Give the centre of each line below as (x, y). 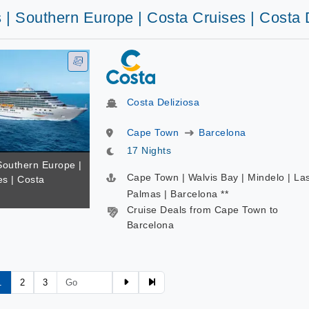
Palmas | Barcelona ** (177, 194)
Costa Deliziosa (163, 102)
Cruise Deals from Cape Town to (202, 210)
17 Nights (149, 150)
